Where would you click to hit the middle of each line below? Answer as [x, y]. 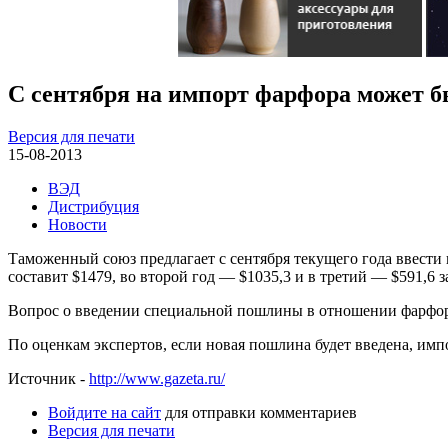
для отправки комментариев [259, 412]
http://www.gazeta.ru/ [157, 378]
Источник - [48, 378]
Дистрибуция [93, 206]
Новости [77, 224]
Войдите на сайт [104, 412]
